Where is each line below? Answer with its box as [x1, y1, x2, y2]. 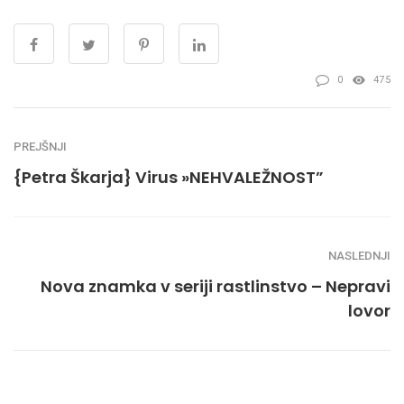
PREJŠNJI [14, 140, 67, 154]
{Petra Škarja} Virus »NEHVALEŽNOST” [14, 166, 324, 189]
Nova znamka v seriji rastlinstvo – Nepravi [41, 275, 390, 298]
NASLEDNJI [328, 249, 390, 263]
